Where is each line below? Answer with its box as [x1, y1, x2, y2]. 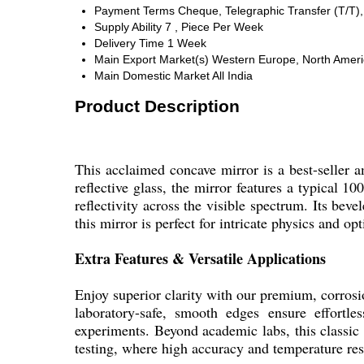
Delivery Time [94, 37, 164, 50]
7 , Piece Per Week [165, 20, 263, 34]
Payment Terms [94, 4, 175, 18]
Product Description [75, 96, 240, 115]
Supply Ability [94, 20, 162, 34]
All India [212, 69, 253, 83]
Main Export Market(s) [94, 53, 209, 67]
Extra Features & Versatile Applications [75, 248, 326, 270]
